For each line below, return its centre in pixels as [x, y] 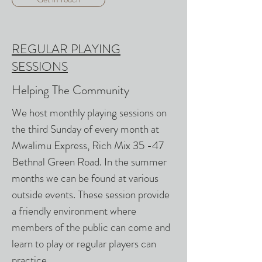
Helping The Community [70, 90]
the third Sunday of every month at [85, 129]
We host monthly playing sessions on [89, 113]
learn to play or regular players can [84, 244]
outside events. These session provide [91, 194]
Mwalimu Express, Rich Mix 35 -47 [88, 145]
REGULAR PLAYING [66, 49]
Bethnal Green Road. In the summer [89, 162]
